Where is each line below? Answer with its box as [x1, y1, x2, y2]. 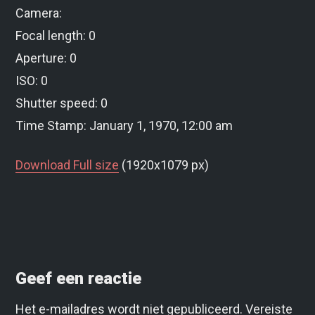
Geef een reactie [15, 268, 142, 288]
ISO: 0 [15, 72, 49, 88]
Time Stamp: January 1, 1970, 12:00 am [15, 117, 233, 133]
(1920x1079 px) [119, 157, 210, 172]
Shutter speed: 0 [15, 95, 108, 110]
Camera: [15, 5, 63, 20]
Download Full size [15, 157, 120, 172]
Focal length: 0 [15, 27, 96, 43]
